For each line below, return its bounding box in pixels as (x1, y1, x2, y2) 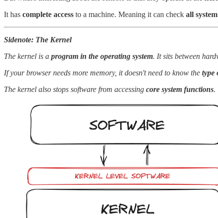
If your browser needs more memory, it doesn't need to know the (4, 69, 202, 77)
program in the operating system (51, 52, 153, 61)
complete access (22, 10, 73, 19)
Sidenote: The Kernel (4, 36, 72, 44)
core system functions (146, 85, 214, 94)
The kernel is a (4, 52, 51, 61)
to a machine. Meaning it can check (73, 10, 186, 19)
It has (4, 10, 22, 19)
